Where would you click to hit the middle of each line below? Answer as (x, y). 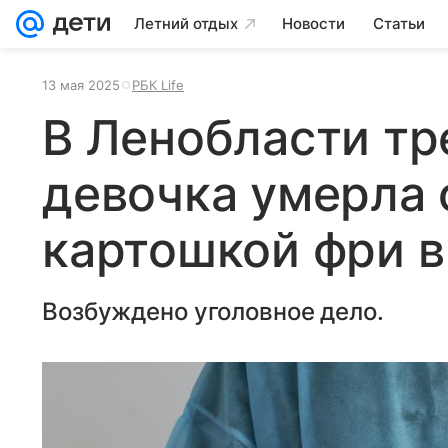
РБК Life (158, 85)
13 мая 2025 (81, 85)
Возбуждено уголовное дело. (213, 311)
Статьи (399, 23)
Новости (313, 23)
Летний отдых (186, 23)
